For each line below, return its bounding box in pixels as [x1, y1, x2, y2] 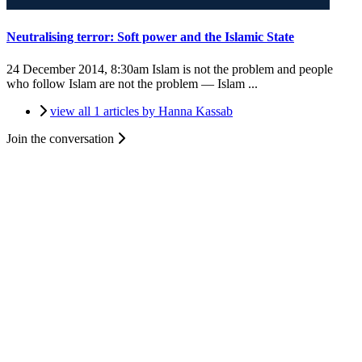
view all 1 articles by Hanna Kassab [50, 103, 233, 118]
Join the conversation [6, 131, 117, 145]
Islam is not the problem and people [149, 61, 333, 76]
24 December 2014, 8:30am [6, 61, 149, 76]
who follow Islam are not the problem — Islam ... [6, 76, 261, 90]
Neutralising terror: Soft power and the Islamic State [6, 30, 294, 44]
